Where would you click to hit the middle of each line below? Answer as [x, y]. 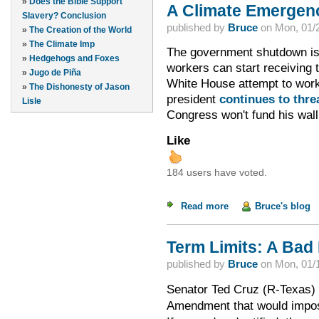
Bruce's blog [282, 206]
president [193, 99]
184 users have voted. [216, 173]
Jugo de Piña [55, 73]
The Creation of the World [80, 30]
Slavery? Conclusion [64, 16]
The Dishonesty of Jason [79, 87]
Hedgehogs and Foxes [74, 59]
